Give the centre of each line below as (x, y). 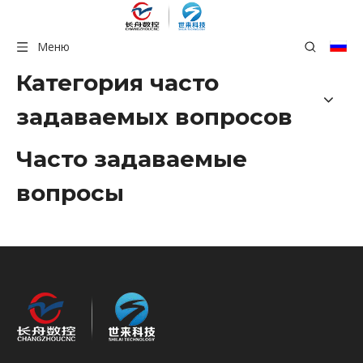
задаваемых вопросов (154, 117)
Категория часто (117, 83)
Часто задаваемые (132, 159)
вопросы (70, 193)
